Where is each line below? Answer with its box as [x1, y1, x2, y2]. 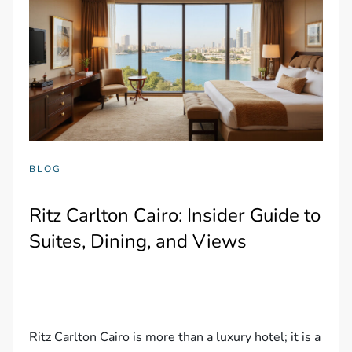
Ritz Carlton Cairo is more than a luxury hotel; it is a [29, 328, 321, 346]
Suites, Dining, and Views [29, 228, 247, 254]
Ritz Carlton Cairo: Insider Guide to [29, 202, 321, 228]
